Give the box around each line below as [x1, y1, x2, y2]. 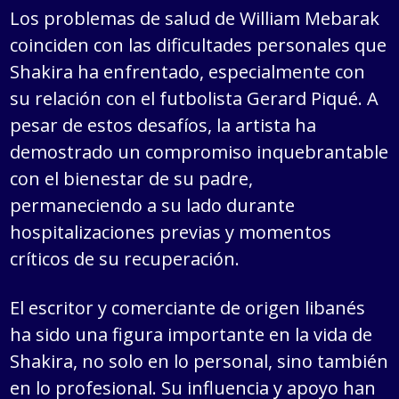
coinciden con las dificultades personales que [10, 33, 387, 58]
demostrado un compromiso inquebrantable [10, 140, 389, 165]
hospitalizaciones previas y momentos [10, 220, 332, 245]
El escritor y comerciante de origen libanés [10, 296, 366, 321]
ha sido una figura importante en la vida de [10, 322, 373, 347]
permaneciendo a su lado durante [10, 193, 296, 218]
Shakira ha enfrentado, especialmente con [10, 60, 366, 85]
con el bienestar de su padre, [10, 167, 254, 191]
